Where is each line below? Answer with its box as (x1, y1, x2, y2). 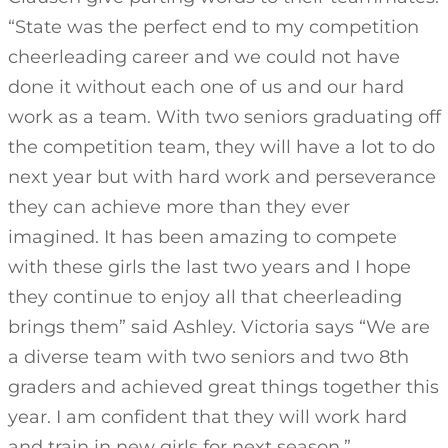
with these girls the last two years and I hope (7, 256, 411, 278)
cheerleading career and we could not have (7, 46, 400, 68)
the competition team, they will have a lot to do (7, 136, 435, 158)
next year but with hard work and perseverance (7, 166, 436, 188)
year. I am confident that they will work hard (7, 406, 407, 428)
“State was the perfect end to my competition (7, 16, 419, 38)
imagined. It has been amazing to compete (7, 226, 397, 248)
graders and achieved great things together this (7, 376, 439, 398)
